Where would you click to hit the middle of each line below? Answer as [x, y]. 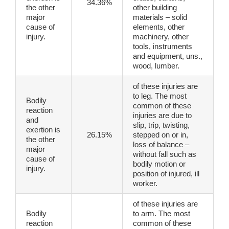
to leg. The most [160, 96]
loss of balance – [161, 145]
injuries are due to [162, 116]
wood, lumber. [156, 66]
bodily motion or [159, 164]
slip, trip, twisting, [161, 125]
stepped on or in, [161, 135]
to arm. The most [162, 214]
